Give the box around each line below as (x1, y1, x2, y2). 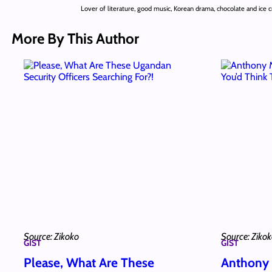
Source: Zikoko (23, 230, 79, 242)
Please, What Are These (23, 255, 154, 271)
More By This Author (11, 29, 139, 47)
